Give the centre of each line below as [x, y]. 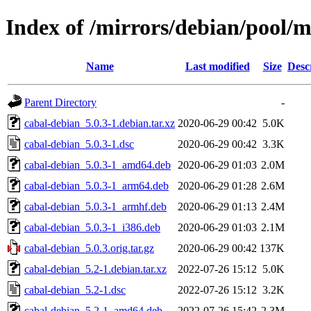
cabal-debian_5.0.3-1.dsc [79, 144]
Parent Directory [60, 102]
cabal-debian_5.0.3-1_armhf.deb [95, 206]
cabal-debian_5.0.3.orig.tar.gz [89, 248]
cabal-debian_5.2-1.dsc [75, 289]
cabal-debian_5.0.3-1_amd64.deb [98, 165]
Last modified [217, 66]
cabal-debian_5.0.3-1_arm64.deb [96, 185]
